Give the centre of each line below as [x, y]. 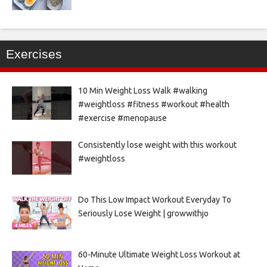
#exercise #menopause [122, 118]
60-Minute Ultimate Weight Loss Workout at [159, 255]
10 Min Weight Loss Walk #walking [142, 90]
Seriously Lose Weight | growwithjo [143, 214]
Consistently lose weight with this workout [157, 145]
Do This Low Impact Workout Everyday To [154, 200]
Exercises [34, 54]
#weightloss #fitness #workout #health [153, 104]
